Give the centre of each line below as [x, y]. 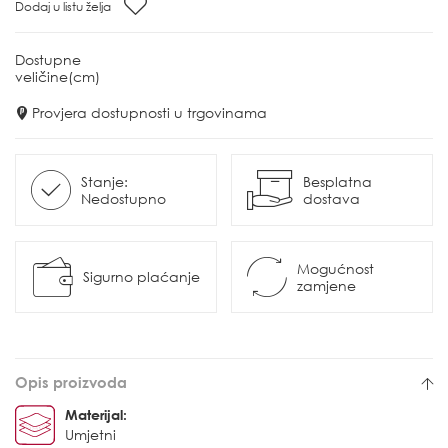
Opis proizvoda [71, 381]
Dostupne [48, 59]
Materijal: [96, 414]
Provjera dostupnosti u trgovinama [149, 112]
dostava [331, 198]
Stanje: [104, 181]
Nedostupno [123, 198]
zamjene [326, 285]
